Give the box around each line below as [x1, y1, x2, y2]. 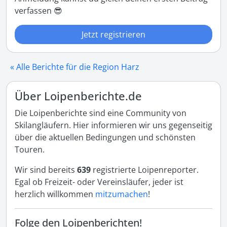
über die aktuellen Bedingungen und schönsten [15, 132, 196, 143]
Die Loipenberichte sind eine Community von [15, 107, 186, 119]
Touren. [15, 144, 45, 155]
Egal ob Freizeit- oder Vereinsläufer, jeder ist [15, 176, 183, 187]
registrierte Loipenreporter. [93, 164, 199, 175]
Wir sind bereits [15, 164, 77, 175]
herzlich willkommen [15, 188, 95, 200]
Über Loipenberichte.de [15, 89, 142, 103]
